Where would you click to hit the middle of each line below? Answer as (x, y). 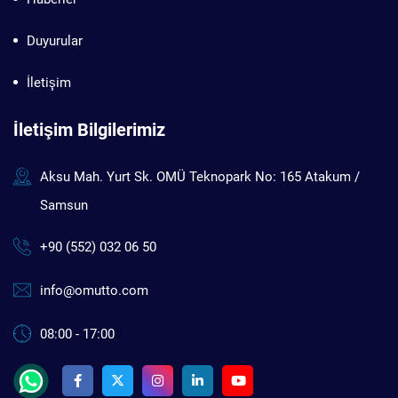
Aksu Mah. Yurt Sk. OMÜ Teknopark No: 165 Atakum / (200, 176)
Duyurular (55, 40)
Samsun (64, 205)
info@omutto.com (94, 290)
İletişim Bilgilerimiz (89, 129)
